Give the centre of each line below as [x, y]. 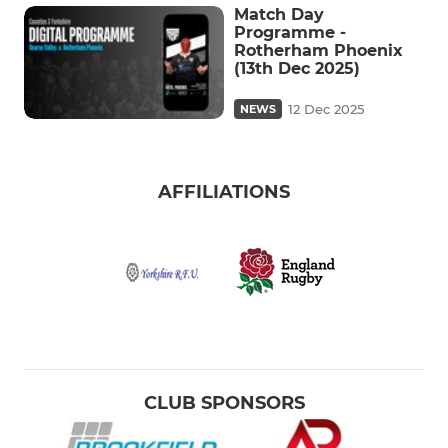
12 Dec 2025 [326, 108]
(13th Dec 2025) [297, 68]
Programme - [290, 32]
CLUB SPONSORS [224, 402]
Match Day [279, 14]
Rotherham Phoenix [318, 50]
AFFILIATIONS [224, 191]
